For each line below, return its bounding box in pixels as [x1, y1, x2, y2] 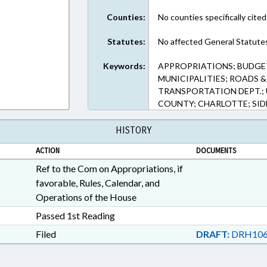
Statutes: [107, 36, 146, 46]
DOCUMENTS [195, 146, 237, 156]
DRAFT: [195, 228, 229, 240]
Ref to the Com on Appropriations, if [35, 163, 183, 174]
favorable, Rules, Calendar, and [35, 177, 160, 188]
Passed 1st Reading [35, 210, 115, 221]
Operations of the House [35, 191, 136, 203]
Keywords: [103, 61, 146, 71]
